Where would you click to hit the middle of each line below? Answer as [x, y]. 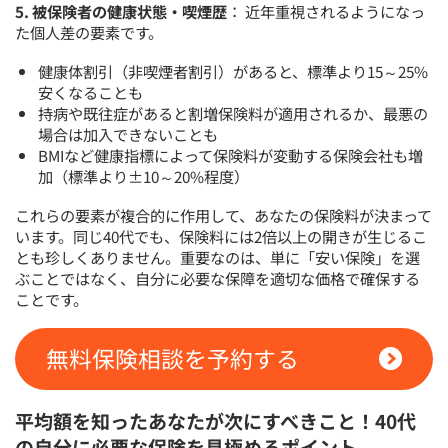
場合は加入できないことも [128, 134]
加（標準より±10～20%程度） [144, 176]
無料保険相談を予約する [172, 359]
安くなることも [91, 92]
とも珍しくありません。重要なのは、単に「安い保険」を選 [218, 257]
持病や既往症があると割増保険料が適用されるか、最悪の [233, 113]
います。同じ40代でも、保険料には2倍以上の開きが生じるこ [221, 236]
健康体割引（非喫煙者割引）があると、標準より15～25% [233, 71]
